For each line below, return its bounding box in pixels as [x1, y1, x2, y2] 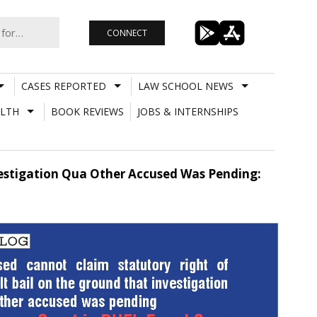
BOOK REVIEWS [50, 104, 124, 118]
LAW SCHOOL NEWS [137, 79, 234, 93]
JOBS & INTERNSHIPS [137, 104, 238, 118]
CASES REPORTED [21, 79, 106, 93]
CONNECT [106, 26, 147, 39]
